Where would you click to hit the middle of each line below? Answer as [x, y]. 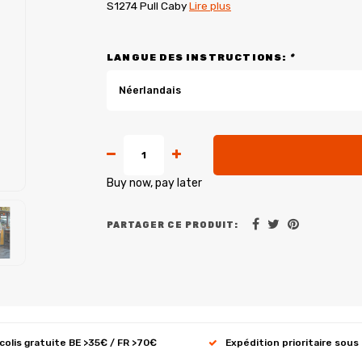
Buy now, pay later [154, 183]
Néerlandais [150, 90]
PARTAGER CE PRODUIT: [173, 225]
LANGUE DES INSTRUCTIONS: [198, 57]
